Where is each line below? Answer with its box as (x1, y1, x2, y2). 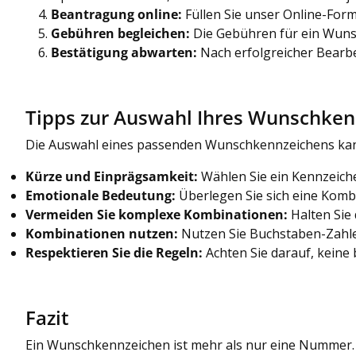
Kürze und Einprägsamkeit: (25, 167, 198, 185)
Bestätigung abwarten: (51, 43, 197, 61)
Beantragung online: (51, 5, 182, 23)
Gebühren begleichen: (51, 24, 190, 42)
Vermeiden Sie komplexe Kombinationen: (25, 205, 288, 223)
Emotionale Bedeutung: (25, 186, 176, 204)
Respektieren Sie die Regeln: (25, 243, 203, 261)
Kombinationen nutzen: (25, 224, 178, 242)
